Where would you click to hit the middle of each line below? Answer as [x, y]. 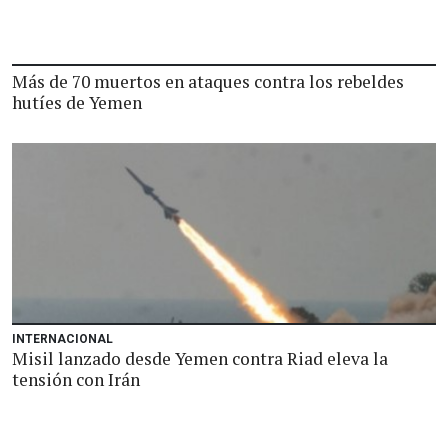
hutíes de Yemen [77, 102]
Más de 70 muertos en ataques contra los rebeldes [208, 81]
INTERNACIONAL [62, 339]
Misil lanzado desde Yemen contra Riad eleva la [200, 358]
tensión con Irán [76, 379]
